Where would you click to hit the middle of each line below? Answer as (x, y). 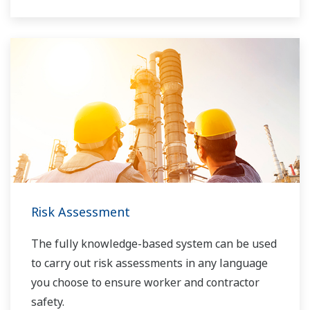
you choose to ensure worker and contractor (145, 283)
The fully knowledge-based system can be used (154, 244)
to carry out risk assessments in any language (149, 263)
